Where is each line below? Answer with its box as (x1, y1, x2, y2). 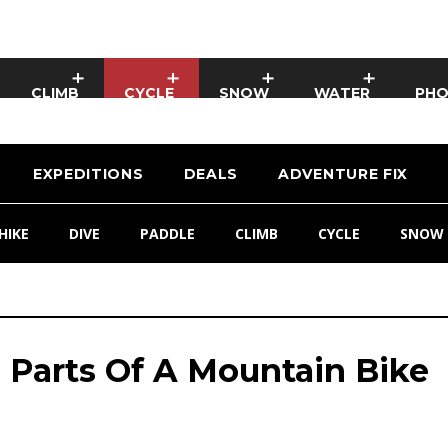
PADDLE (139, 224, 195, 243)
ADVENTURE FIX (278, 165, 409, 183)
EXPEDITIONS (32, 165, 144, 183)
